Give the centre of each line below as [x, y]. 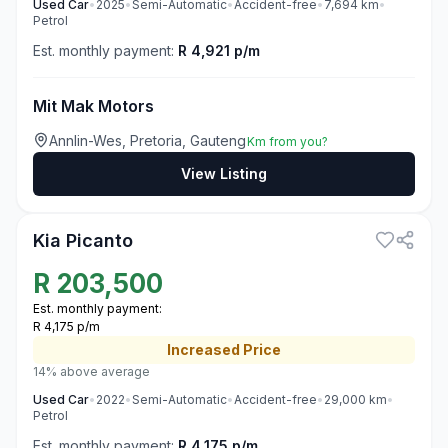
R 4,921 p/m [219, 50]
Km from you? [287, 141]
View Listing [224, 173]
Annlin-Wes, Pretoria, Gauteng [148, 140]
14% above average [91, 371]
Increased [203, 349]
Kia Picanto [83, 240]
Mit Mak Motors [93, 106]
